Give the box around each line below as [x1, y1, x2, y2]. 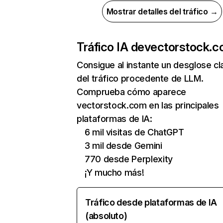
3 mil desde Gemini [85, 140, 162, 151]
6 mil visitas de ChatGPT [85, 127, 184, 137]
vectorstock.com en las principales [77, 100, 219, 111]
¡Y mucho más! [85, 167, 144, 178]
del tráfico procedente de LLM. [77, 73, 204, 84]
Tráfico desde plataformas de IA [85, 197, 217, 208]
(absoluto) [85, 211, 127, 221]
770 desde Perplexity [85, 154, 173, 164]
